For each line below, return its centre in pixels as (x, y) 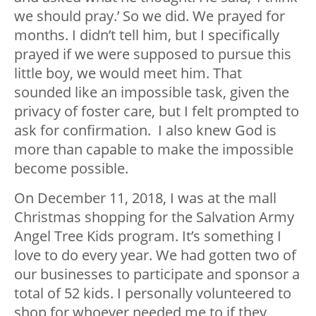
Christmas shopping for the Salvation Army (154, 217)
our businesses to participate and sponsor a (157, 274)
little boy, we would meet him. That (128, 73)
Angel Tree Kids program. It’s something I (148, 236)
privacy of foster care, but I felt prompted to (157, 111)
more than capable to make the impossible (154, 149)
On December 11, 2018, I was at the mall (145, 197)
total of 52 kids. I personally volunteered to (153, 293)
